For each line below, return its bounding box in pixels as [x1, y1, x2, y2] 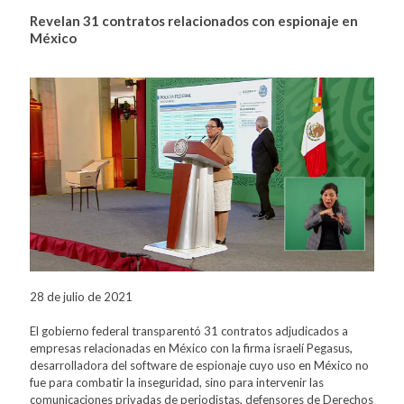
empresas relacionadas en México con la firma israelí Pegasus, [30, 340, 353, 355]
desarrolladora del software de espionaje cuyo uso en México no [30, 357, 369, 372]
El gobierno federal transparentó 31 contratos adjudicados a [30, 323, 348, 338]
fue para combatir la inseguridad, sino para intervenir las [30, 374, 324, 390]
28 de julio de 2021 [30, 289, 133, 304]
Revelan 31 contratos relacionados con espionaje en [30, 13, 358, 29]
